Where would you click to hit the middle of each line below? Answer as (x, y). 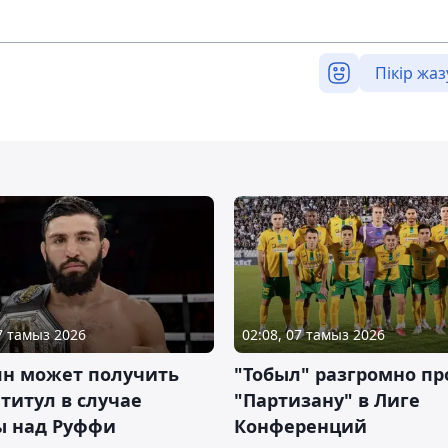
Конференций (300, 426)
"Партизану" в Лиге (327, 400)
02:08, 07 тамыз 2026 (313, 335)
